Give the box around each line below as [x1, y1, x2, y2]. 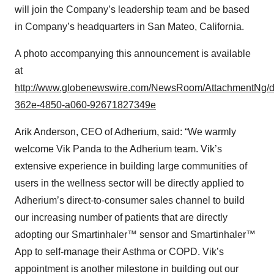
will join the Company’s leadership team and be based [15, 4, 250, 15]
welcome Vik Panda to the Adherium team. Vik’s [15, 144, 222, 154]
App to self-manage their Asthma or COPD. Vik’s [15, 246, 224, 257]
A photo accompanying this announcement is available [15, 48, 251, 59]
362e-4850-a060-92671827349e [15, 100, 156, 110]
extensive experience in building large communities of [15, 161, 247, 171]
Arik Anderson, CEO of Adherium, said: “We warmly [15, 127, 236, 137]
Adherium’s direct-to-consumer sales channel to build [15, 195, 245, 206]
